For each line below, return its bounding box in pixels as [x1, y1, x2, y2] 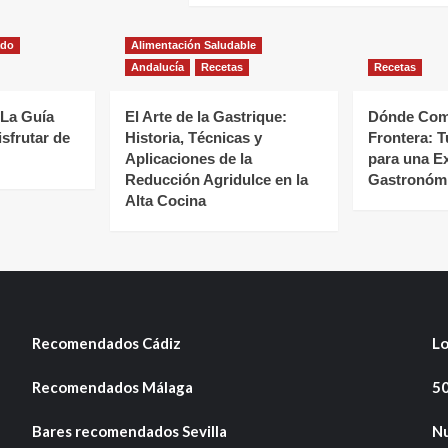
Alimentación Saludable [131, 39, 256, 52]
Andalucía [131, 61, 184, 74]
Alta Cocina [125, 192, 206, 210]
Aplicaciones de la [125, 150, 252, 168]
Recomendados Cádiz [31, 334, 181, 353]
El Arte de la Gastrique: [125, 108, 287, 126]
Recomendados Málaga [31, 378, 193, 397]
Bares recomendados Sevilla [31, 422, 227, 441]
